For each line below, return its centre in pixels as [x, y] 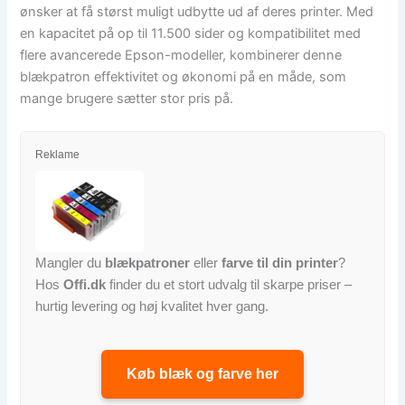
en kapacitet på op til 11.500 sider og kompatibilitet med [191, 34]
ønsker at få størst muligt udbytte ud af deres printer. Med [197, 12]
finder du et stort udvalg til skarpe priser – [229, 285]
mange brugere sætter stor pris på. [127, 99]
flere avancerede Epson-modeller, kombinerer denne [181, 56]
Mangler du [71, 263]
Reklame [58, 155]
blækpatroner [148, 263]
